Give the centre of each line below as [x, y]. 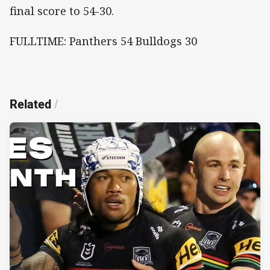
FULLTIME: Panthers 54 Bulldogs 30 [103, 41]
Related [30, 104]
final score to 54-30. [62, 11]
